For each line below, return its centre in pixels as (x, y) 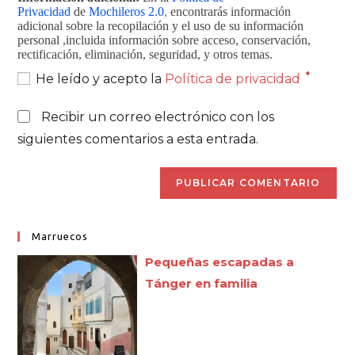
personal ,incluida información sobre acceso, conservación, (164, 40)
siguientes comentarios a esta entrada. (138, 139)
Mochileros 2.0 (127, 11)
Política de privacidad (235, 78)
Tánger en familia (202, 283)
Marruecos (60, 236)
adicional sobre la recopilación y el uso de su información (161, 25)
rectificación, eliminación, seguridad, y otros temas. (145, 54)
